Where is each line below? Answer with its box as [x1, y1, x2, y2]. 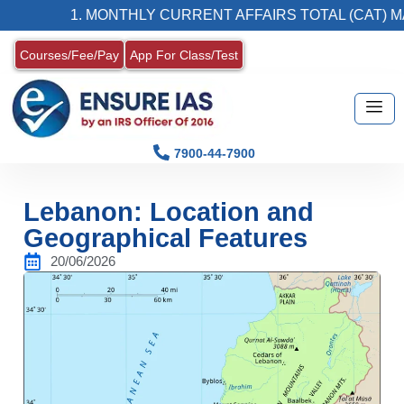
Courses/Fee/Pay [20, 48, 119, 62]
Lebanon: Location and [23, 197, 314, 226]
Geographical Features [23, 223, 308, 252]
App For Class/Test [130, 48, 238, 62]
